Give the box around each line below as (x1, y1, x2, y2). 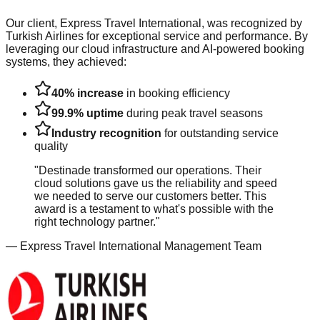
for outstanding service (164, 126, 279, 139)
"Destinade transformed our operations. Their (34, 164, 261, 176)
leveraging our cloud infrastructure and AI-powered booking (6, 42, 304, 55)
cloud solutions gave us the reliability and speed (34, 176, 277, 189)
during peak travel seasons (124, 106, 263, 119)
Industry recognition (51, 126, 161, 139)
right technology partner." (34, 215, 160, 228)
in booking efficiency (124, 86, 230, 99)
